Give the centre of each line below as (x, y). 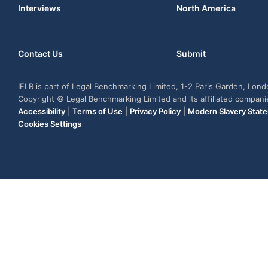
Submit (191, 53)
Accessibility (42, 111)
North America (206, 8)
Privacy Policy (155, 111)
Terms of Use (98, 111)
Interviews (39, 8)
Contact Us (40, 53)
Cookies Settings (50, 124)
